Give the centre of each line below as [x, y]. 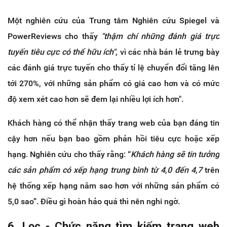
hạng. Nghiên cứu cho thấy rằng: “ [69, 155]
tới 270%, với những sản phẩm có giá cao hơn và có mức [113, 84]
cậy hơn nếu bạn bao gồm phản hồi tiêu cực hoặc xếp [113, 139]
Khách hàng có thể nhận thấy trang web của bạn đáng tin [113, 123]
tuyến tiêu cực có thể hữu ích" [62, 52]
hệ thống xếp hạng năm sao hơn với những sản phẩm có [113, 186]
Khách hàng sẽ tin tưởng [175, 155]
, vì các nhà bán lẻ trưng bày [168, 52]
